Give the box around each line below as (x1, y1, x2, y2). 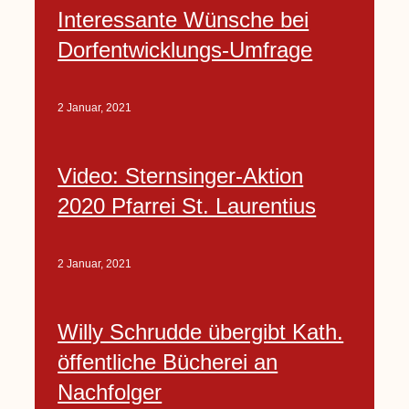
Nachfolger (58, 379, 163, 404)
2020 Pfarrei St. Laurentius (58, 193, 317, 218)
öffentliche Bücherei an (58, 349, 278, 374)
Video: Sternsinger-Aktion (58, 163, 304, 188)
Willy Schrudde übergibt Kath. (58, 319, 344, 344)
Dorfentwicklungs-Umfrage (58, 37, 313, 62)
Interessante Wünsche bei (58, 6, 309, 32)
